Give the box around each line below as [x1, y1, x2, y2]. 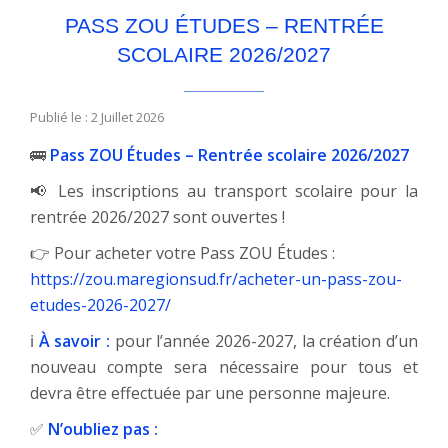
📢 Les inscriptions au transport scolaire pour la [30, 180, 418, 203]
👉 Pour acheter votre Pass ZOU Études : [30, 242, 335, 265]
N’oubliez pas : [48, 418, 158, 441]
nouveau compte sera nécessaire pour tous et [30, 356, 418, 379]
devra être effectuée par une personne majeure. [30, 382, 390, 405]
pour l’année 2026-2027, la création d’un [110, 330, 419, 353]
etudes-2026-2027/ [30, 294, 171, 317]
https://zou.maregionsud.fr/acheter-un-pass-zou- [30, 268, 402, 291]
